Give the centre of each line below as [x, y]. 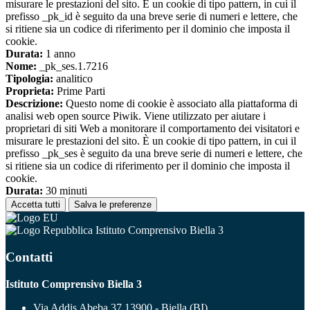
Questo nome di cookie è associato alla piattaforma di [180, 104]
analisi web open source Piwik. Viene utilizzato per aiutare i [136, 116]
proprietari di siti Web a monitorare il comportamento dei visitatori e [153, 129]
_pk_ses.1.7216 [72, 66]
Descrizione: [34, 104]
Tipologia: [29, 79]
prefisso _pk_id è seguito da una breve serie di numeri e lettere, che [152, 17]
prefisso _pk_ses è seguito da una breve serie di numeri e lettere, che [154, 154]
